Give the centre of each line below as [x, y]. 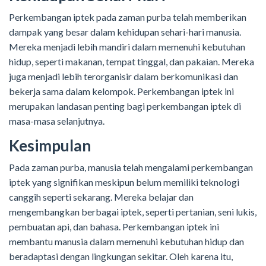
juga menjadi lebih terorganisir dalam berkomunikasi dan [123, 77]
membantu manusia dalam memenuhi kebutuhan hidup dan [126, 242]
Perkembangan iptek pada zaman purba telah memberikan [128, 17]
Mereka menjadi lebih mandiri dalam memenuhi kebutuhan [127, 47]
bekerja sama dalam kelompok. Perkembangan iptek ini [121, 91]
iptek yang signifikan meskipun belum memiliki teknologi [124, 182]
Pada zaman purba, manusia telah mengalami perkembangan [131, 167]
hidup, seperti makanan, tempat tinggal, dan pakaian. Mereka [132, 62]
